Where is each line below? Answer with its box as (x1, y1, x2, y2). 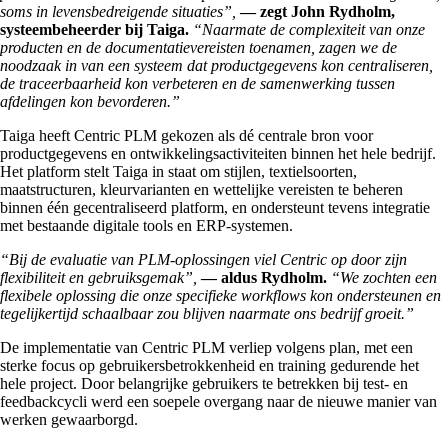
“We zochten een (331, 269, 437, 287)
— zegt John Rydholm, (240, 3, 395, 21)
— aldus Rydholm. (201, 269, 327, 287)
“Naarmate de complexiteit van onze (193, 21, 425, 39)
